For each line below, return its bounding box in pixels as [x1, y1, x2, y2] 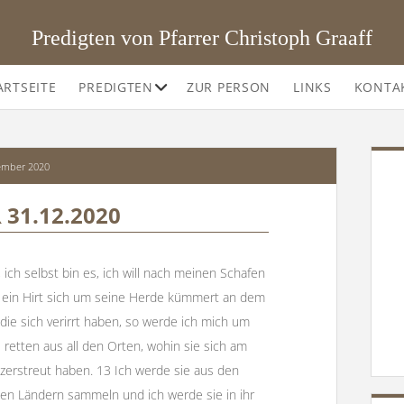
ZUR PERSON [186, 78, 271, 96]
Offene [152, 76, 202, 95]
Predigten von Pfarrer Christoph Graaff [32, 26, 372, 50]
